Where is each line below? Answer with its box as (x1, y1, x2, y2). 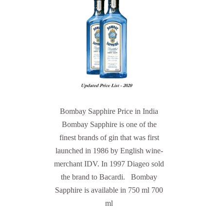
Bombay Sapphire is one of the (61, 120, 157, 128)
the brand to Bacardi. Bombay (61, 172, 157, 181)
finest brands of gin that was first (59, 133, 159, 142)
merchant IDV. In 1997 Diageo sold (54, 159, 164, 168)
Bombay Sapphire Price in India (60, 107, 158, 115)
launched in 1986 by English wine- (55, 146, 163, 155)
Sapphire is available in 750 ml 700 (55, 185, 163, 194)
